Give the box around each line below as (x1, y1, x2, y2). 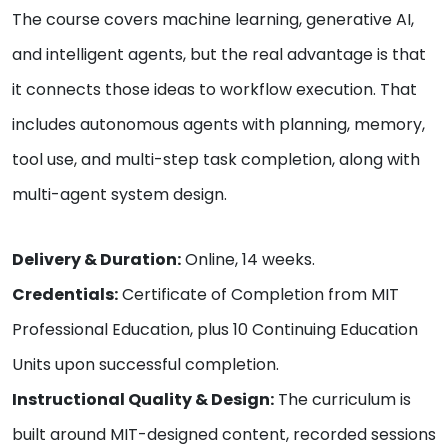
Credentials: (12, 283, 118, 307)
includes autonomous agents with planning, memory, (12, 113, 425, 137)
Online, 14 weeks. (181, 248, 315, 272)
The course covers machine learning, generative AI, (12, 8, 414, 32)
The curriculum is (274, 388, 411, 412)
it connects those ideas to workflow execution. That (12, 78, 417, 102)
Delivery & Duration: (12, 248, 181, 272)
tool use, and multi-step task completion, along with (12, 148, 420, 172)
